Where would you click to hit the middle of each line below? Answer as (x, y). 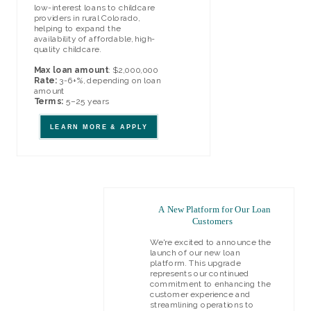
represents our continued (199, 274)
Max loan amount (71, 70)
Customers (214, 221)
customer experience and (200, 295)
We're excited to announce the (210, 243)
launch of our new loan (195, 253)
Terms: (49, 101)
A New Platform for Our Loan (213, 210)
